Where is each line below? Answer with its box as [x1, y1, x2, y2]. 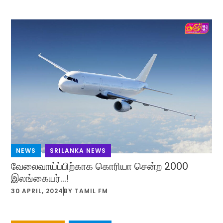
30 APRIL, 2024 [11, 186, 64, 195]
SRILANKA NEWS [50, 146, 107, 155]
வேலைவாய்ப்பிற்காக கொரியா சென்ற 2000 [11, 159, 189, 173]
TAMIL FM [75, 186, 109, 195]
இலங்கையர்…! [11, 171, 70, 185]
